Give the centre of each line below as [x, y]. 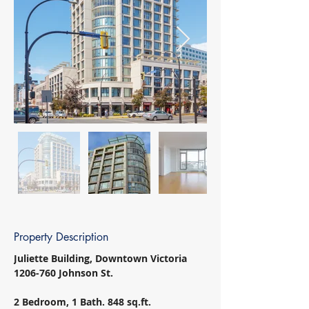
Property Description [61, 237]
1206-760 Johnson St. [65, 273]
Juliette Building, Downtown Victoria [102, 258]
